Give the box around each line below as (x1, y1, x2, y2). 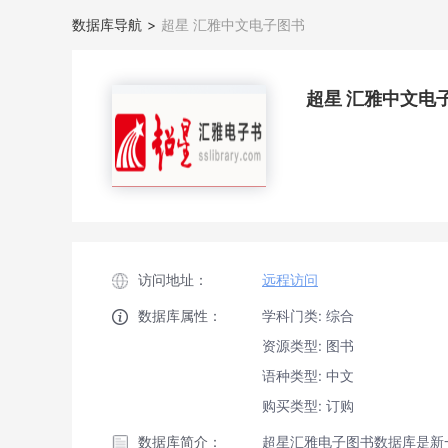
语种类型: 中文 (262, 367, 354, 384)
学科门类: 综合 (262, 307, 354, 324)
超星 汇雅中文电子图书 (161, 16, 305, 33)
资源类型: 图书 (262, 337, 354, 354)
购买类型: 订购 (262, 397, 354, 414)
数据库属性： (138, 307, 222, 324)
